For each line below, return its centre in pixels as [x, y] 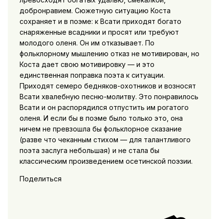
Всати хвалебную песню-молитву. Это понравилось [109, 96]
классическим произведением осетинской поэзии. [106, 161]
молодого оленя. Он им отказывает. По [87, 43]
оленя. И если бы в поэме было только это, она [101, 118]
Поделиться [40, 178]
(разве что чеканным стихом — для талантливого [105, 139]
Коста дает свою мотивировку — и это [87, 64]
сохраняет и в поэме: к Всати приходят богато [100, 21]
